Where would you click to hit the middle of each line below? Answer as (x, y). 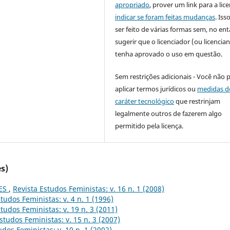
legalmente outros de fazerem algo (169, 114)
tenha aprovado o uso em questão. (169, 54)
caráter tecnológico (145, 101)
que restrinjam (197, 101)
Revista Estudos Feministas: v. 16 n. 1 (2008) (89, 189)
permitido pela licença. (149, 126)
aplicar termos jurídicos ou (156, 89)
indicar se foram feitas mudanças (165, 17)
